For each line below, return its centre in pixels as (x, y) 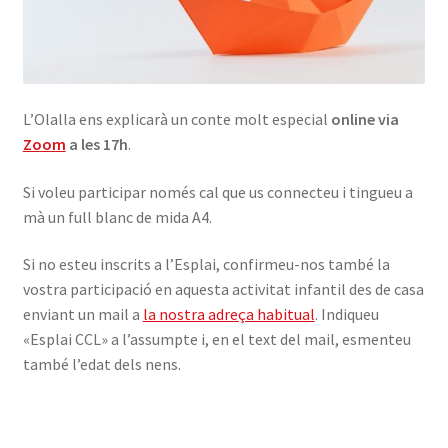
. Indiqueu (346, 314)
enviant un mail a (82, 314)
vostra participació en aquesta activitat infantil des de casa (223, 289)
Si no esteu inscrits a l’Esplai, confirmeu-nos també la (206, 264)
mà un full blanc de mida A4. (117, 216)
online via (364, 118)
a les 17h (96, 143)
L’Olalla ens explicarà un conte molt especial (176, 118)
